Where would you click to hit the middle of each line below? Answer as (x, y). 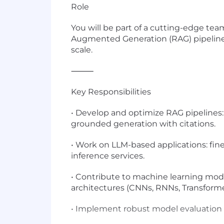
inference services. (108, 156)
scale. (82, 50)
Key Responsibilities (111, 92)
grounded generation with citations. (143, 124)
